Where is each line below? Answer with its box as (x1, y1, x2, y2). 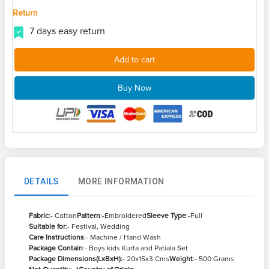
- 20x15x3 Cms (122, 255, 169, 264)
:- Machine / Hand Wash (84, 233, 161, 242)
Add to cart (114, 55, 155, 65)
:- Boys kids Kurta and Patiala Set (83, 244, 188, 253)
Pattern (77, 211, 100, 220)
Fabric (29, 211, 49, 220)
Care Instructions (29, 233, 84, 242)
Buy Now (118, 83, 151, 94)
